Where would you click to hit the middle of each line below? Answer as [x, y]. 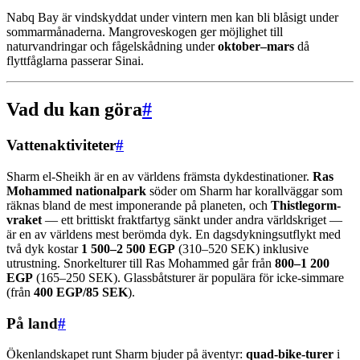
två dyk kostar [44, 248]
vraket [24, 219]
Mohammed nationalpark [76, 190]
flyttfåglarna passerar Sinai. [75, 61]
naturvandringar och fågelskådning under [112, 47]
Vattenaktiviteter [61, 145]
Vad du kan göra [74, 110]
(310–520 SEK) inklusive [242, 248]
